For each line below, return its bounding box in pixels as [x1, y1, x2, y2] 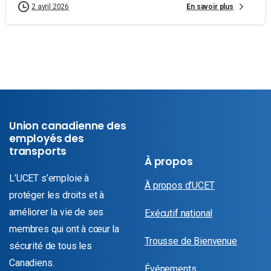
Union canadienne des [9, 119, 126, 134]
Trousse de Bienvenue [145, 235, 237, 247]
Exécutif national [145, 207, 213, 220]
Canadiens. [9, 257, 54, 269]
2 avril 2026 [31, 2, 70, 11]
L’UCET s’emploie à [9, 172, 90, 184]
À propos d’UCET [145, 180, 215, 192]
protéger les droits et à [9, 189, 105, 201]
